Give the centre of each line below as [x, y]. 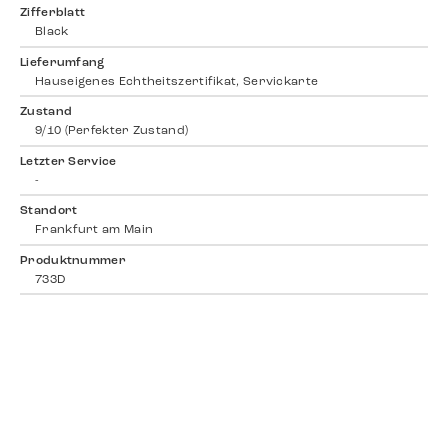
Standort [49, 211]
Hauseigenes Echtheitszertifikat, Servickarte [177, 81]
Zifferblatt [53, 13]
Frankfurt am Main [94, 230]
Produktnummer [73, 260]
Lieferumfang [62, 62]
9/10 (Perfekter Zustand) [112, 131]
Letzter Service [68, 161]
